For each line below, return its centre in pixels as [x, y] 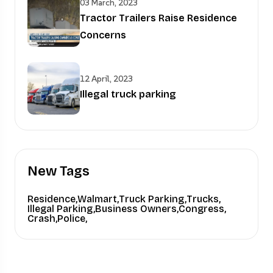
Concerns [103, 35]
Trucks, [204, 199]
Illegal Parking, [61, 209]
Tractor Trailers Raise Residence [158, 18]
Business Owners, [137, 209]
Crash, [42, 218]
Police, [72, 218]
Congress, [202, 209]
